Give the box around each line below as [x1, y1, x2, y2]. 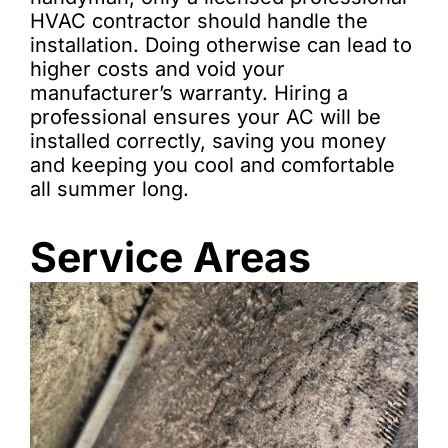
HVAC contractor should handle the [30, 9, 368, 33]
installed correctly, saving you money [30, 129, 386, 153]
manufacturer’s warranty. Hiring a [30, 81, 348, 105]
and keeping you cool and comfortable [30, 153, 395, 177]
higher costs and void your [30, 57, 285, 81]
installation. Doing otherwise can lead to [30, 33, 412, 57]
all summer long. [30, 177, 189, 201]
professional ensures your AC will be [30, 105, 381, 129]
